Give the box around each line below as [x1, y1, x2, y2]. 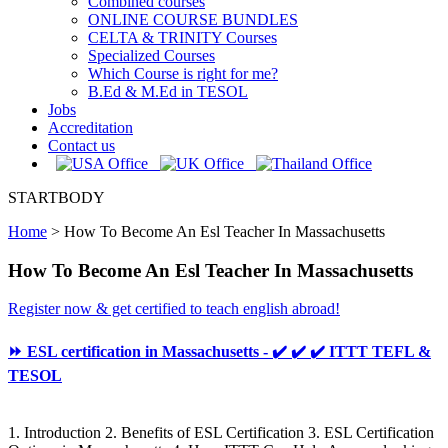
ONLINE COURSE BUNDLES [88, 11, 298, 28]
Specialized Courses [88, 47, 215, 64]
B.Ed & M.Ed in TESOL [88, 83, 248, 100]
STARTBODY [8, 189, 105, 206]
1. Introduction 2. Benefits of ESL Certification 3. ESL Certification [8, 423, 434, 441]
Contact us [48, 137, 115, 154]
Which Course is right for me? [88, 65, 278, 82]
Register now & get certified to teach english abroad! [8, 300, 340, 318]
